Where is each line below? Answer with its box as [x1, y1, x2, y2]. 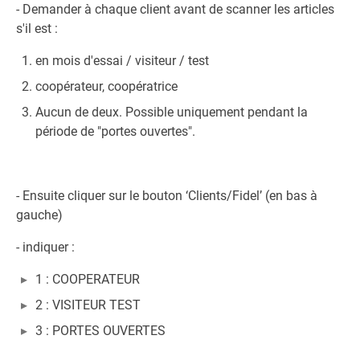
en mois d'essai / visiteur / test [35, 53, 209, 68]
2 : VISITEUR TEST [35, 297, 141, 313]
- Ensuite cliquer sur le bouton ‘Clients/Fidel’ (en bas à [16, 188, 317, 203]
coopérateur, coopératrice [35, 79, 178, 94]
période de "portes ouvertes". [35, 124, 195, 139]
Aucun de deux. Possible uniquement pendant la [35, 104, 308, 120]
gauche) [16, 207, 63, 223]
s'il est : [16, 21, 61, 36]
